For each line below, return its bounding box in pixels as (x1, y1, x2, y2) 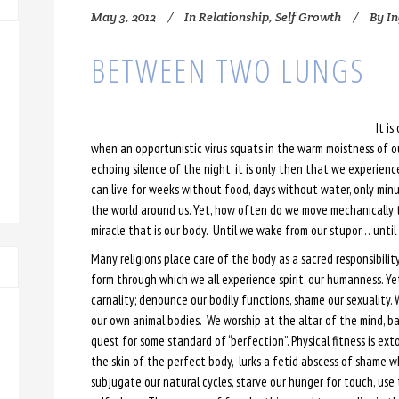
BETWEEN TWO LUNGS (90, 49, 365, 93)
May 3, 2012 (90, 9, 156, 25)
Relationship (198, 9, 269, 25)
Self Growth (274, 9, 341, 25)
